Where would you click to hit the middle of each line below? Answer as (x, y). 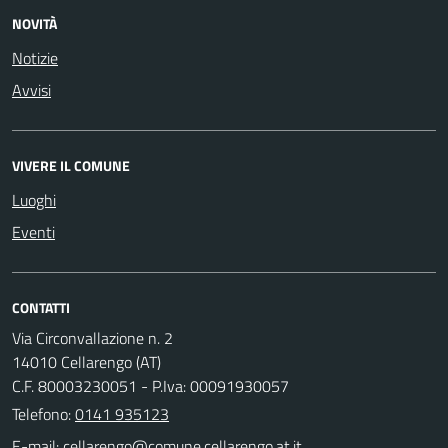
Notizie (35, 57)
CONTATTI (41, 307)
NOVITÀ (34, 23)
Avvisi (31, 89)
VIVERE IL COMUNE (71, 165)
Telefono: (43, 413)
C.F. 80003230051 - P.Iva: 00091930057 (150, 385)
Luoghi (34, 199)
